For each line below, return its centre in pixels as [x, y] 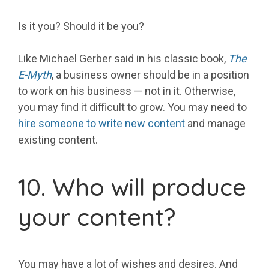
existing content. [58, 140]
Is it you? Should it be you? [81, 26]
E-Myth [35, 75]
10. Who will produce [132, 187]
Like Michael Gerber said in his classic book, [123, 59]
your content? [97, 217]
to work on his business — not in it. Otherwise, [127, 91]
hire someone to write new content [101, 124]
